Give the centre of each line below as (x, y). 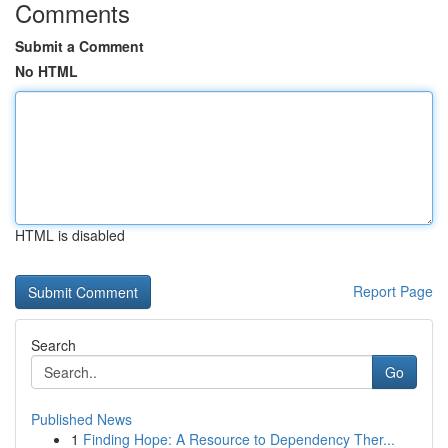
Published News (81, 419)
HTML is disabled (70, 235)
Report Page (393, 291)
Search (53, 345)
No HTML (46, 71)
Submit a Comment (79, 46)
